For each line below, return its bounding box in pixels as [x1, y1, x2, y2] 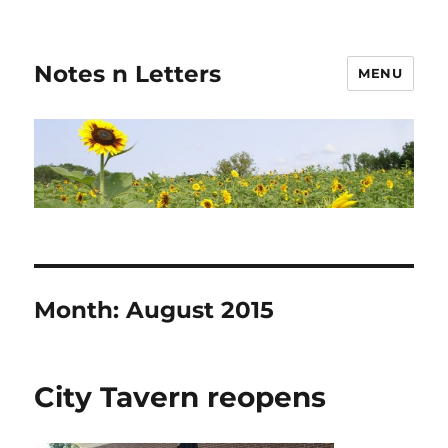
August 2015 [126, 295, 275, 324]
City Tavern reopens [34, 379, 327, 414]
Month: [34, 295, 127, 324]
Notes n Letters [34, 59, 222, 88]
